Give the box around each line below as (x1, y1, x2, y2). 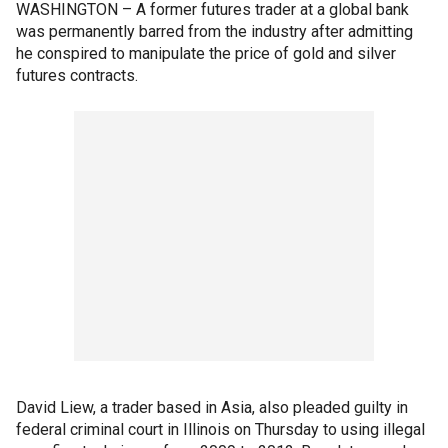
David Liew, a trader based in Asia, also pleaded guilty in (16, 398, 408, 417)
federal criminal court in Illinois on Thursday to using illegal (16, 420, 425, 439)
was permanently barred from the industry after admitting (16, 22, 413, 41)
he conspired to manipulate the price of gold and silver (16, 44, 396, 63)
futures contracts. (16, 66, 138, 85)
